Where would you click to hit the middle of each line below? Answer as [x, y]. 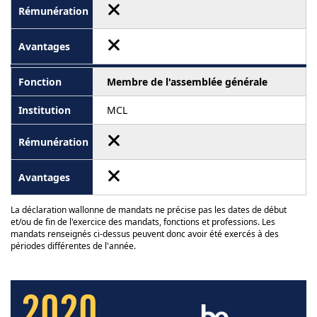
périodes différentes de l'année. [73, 246]
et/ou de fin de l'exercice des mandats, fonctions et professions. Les [143, 221]
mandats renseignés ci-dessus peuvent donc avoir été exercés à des [145, 234]
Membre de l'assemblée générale [187, 81]
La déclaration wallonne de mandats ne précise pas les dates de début [149, 209]
